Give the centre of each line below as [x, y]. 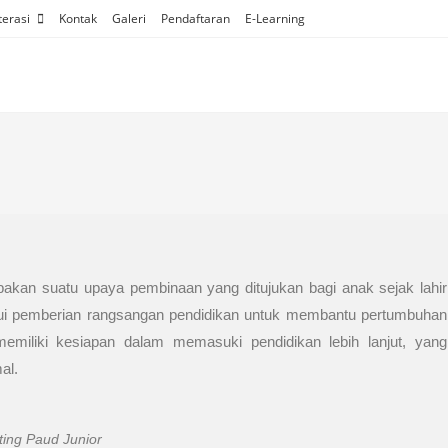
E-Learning [275, 18]
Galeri [129, 18]
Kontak [78, 18]
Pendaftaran [195, 18]
